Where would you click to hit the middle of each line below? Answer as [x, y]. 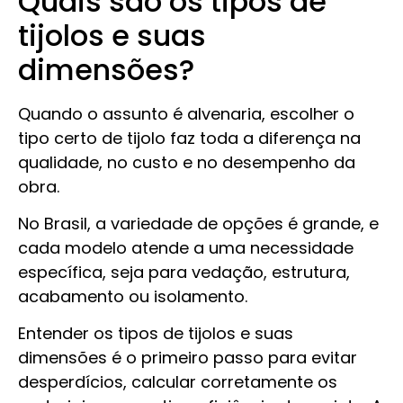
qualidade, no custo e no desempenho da [187, 162]
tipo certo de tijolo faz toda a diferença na [189, 138]
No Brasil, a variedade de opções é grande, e [198, 223]
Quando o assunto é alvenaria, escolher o [186, 113]
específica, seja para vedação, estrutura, [184, 272]
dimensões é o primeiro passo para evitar [188, 358]
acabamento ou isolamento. [135, 296]
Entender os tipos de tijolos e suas [156, 334]
